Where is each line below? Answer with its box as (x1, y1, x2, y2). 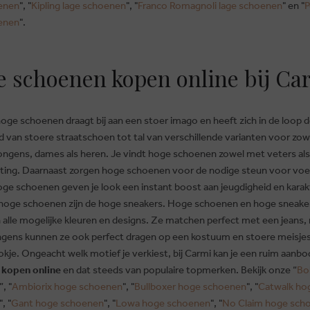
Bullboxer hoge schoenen (134, 280, 246, 293)
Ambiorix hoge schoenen (12, 280, 122, 293)
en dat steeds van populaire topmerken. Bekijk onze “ (61, 263, 297, 277)
